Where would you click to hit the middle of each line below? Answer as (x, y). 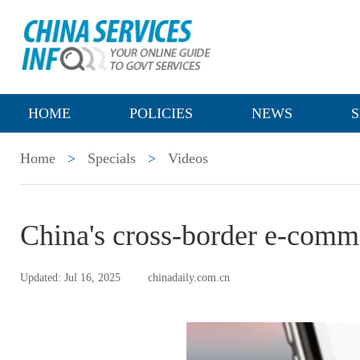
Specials (112, 158)
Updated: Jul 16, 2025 (70, 278)
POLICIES (161, 113)
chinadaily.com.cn (189, 278)
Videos (188, 158)
